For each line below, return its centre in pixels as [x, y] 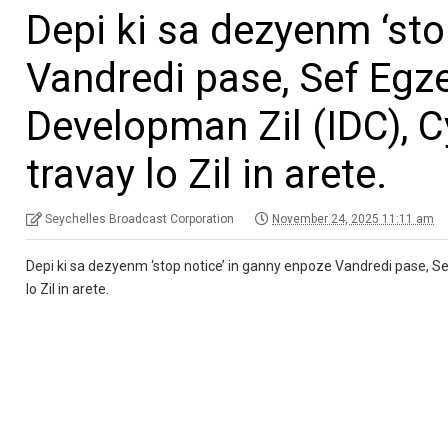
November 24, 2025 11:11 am [353, 218]
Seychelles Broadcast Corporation [140, 218]
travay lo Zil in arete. [207, 174]
